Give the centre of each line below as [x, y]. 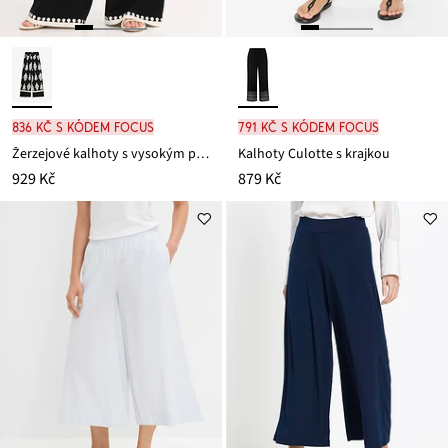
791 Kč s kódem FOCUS [308, 126]
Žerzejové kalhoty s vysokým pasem [202, 153]
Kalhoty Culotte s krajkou [314, 153]
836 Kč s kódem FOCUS [83, 126]
